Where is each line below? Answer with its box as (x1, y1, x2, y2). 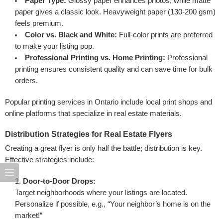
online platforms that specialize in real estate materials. (5, 109, 182, 117)
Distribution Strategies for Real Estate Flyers (5, 129, 172, 138)
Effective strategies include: (5, 155, 94, 164)
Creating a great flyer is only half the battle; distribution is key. (5, 144, 202, 152)
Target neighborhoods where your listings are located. (15, 188, 187, 197)
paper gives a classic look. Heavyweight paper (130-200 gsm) (15, 7, 216, 16)
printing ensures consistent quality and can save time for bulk (15, 65, 213, 73)
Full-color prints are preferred (116, 30, 213, 39)
